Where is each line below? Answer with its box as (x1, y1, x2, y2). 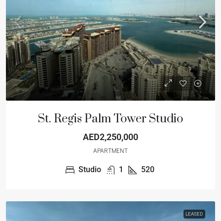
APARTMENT (93, 147, 128, 154)
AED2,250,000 (83, 132, 138, 142)
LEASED (185, 211, 203, 217)
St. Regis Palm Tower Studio (38, 111, 183, 126)
